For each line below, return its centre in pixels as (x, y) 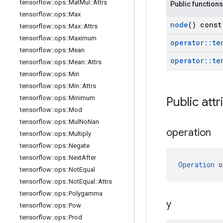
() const (205, 25)
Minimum (82, 98)
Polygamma (86, 193)
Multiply (80, 134)
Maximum (83, 38)
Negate (79, 146)
